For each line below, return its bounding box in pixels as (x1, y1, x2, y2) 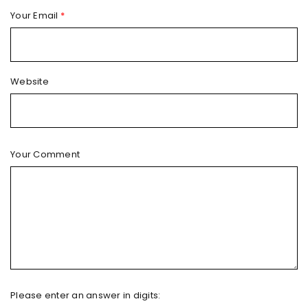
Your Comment (10, 148, 80, 161)
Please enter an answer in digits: (10, 289, 161, 302)
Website (10, 75, 49, 88)
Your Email (10, 9, 60, 22)
